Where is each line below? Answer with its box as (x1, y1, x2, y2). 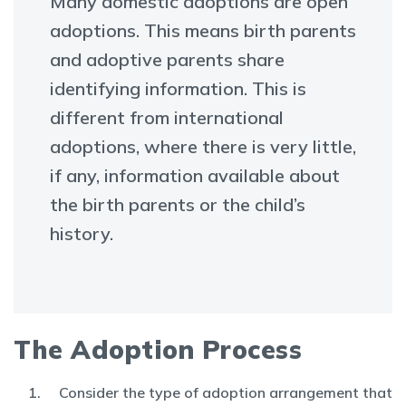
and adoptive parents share (50, 48, 285, 71)
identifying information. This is (50, 77, 306, 100)
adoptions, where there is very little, (50, 135, 356, 158)
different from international (50, 106, 284, 129)
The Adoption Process (14, 333, 302, 365)
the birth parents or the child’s (50, 193, 305, 216)
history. (50, 222, 113, 245)
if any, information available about (50, 164, 340, 187)
